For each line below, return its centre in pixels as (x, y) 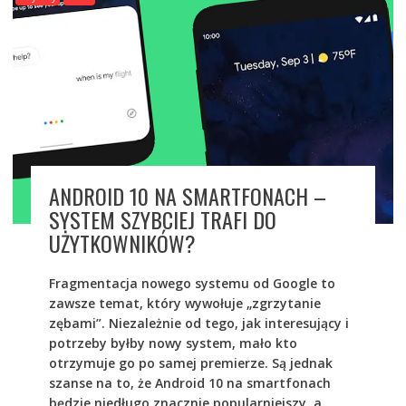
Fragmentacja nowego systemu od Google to (192, 283)
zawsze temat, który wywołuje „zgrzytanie (184, 303)
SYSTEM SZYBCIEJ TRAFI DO (162, 219)
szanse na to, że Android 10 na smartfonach (189, 382)
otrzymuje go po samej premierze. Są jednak (190, 362)
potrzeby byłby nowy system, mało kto (173, 343)
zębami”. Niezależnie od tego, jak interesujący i (198, 323)
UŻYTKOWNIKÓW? (122, 242)
